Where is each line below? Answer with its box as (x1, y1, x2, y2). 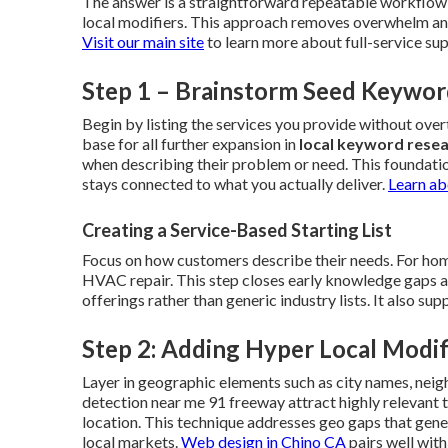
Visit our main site (82, 32, 204, 51)
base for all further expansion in (82, 134, 299, 153)
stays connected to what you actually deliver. (82, 174, 388, 193)
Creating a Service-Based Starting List (82, 219, 392, 241)
